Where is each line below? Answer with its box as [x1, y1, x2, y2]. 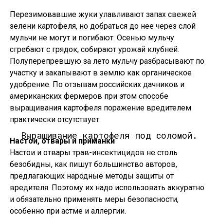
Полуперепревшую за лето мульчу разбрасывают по [10, 56, 204, 66]
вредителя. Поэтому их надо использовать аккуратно [10, 183, 204, 192]
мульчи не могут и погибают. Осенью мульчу [10, 33, 174, 42]
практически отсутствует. [10, 115, 101, 124]
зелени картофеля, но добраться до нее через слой [10, 21, 196, 31]
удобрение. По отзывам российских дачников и [10, 80, 184, 89]
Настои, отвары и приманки [10, 136, 115, 145]
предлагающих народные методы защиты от [10, 171, 174, 181]
